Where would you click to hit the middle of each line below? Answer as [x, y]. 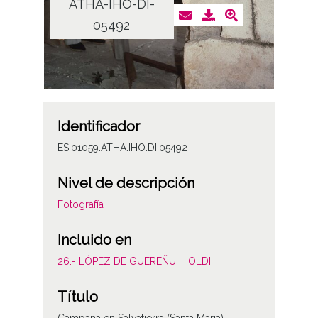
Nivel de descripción [126, 183]
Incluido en [94, 240]
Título [77, 297]
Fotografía [80, 205]
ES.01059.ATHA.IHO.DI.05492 [122, 148]
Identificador [98, 127]
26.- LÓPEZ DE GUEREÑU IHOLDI [134, 262]
